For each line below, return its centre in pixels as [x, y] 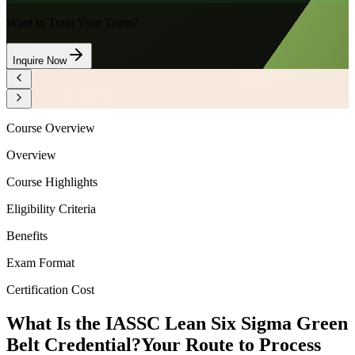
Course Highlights [52, 182]
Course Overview [51, 128]
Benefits [27, 236]
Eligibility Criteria [51, 209]
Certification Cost [50, 290]
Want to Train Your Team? [72, 23]
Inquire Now [40, 61]
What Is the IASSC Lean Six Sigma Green [177, 324]
